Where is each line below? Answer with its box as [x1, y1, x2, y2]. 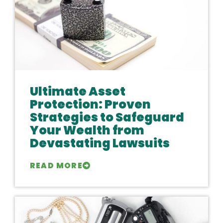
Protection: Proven [30, 96, 151, 112]
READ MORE [30, 160, 83, 171]
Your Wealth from [30, 122, 144, 138]
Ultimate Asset [30, 83, 125, 100]
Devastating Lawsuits [30, 135, 170, 151]
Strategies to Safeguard [30, 109, 184, 125]
